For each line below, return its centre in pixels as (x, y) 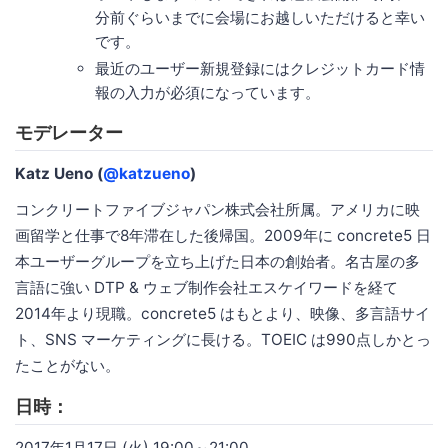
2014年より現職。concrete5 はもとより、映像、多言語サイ (222, 314)
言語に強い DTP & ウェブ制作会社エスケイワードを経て (206, 288)
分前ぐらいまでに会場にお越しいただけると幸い (260, 18)
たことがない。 (67, 366)
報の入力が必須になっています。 (207, 93)
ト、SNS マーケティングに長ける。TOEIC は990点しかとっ (223, 340)
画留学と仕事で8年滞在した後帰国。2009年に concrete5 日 (223, 236)
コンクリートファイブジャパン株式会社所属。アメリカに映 (217, 210)
